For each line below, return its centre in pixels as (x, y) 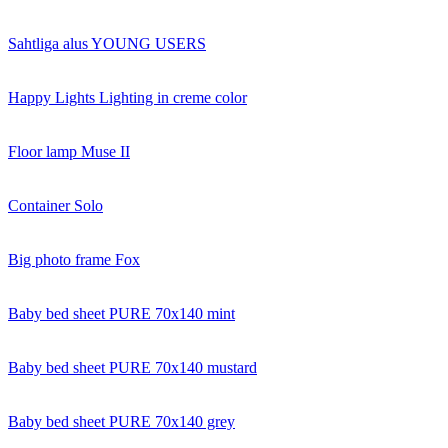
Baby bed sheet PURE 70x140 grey (121, 422)
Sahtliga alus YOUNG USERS (107, 44)
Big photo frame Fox (74, 260)
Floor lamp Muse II (69, 152)
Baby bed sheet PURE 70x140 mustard (132, 368)
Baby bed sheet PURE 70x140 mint (121, 314)
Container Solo (55, 206)
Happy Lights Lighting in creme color (127, 98)
